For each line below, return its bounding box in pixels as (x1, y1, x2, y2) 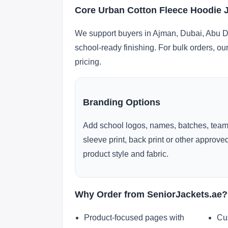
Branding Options (83, 97, 160, 107)
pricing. (75, 58, 101, 66)
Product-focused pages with (84, 213, 184, 222)
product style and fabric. (83, 150, 168, 158)
